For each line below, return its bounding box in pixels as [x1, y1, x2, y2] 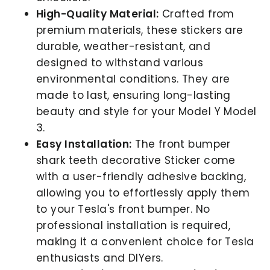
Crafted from [159, 6, 234, 21]
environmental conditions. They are [36, 71, 230, 86]
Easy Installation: [36, 136, 132, 151]
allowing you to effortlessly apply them [36, 185, 250, 200]
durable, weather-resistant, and [36, 39, 211, 54]
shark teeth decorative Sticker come [36, 152, 236, 168]
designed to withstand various [36, 55, 204, 70]
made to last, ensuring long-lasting [36, 87, 231, 102]
